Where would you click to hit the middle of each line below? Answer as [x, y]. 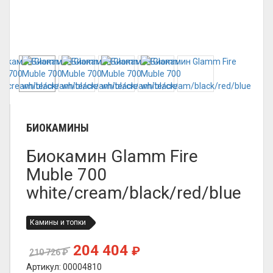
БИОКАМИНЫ [58, 128]
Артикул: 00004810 [64, 267]
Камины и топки [58, 222]
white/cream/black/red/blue [134, 193]
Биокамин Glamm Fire [112, 156]
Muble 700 [66, 175]
